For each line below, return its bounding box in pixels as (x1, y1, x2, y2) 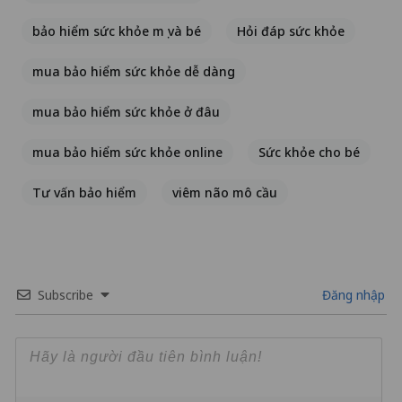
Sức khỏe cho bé (258, 144, 360, 162)
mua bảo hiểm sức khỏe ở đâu (32, 103, 220, 121)
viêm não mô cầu (172, 184, 277, 202)
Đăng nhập (319, 286, 385, 304)
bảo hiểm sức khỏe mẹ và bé (32, 22, 201, 40)
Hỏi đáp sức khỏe (237, 22, 345, 40)
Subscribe (38, 286, 93, 304)
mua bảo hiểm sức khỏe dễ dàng (32, 63, 235, 81)
